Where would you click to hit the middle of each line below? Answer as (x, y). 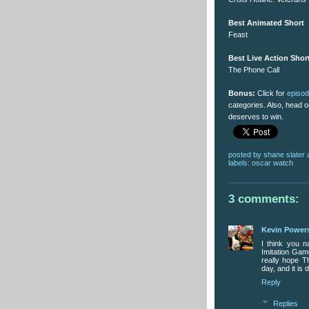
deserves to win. (256, 117)
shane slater (284, 154)
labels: (240, 162)
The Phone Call (254, 70)
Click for (271, 93)
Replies (285, 303)
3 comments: (264, 199)
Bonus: (242, 93)
